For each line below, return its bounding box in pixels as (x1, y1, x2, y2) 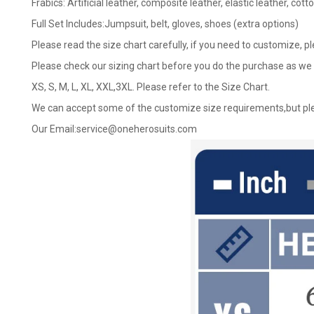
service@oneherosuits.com (76, 123, 197, 135)
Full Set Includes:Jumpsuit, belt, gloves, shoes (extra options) (32, 18, 299, 29)
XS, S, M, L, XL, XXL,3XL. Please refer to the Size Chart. (32, 81, 270, 93)
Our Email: (32, 123, 76, 135)
